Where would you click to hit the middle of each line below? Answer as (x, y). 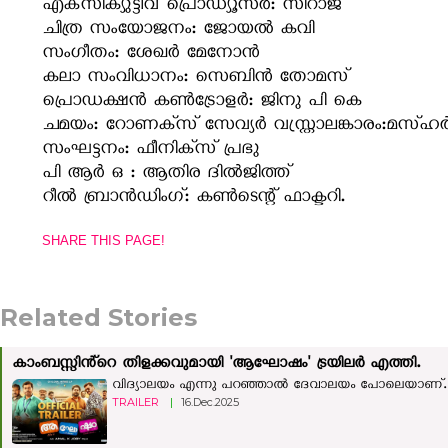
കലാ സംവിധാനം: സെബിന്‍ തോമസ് (195, 78)
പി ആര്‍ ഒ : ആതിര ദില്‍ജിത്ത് (166, 174)
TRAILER (137, 401)
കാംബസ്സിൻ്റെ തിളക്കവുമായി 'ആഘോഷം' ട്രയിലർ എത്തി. (215, 364)
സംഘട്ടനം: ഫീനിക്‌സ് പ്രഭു (150, 150)
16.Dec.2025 (210, 401)
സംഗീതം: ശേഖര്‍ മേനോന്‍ (150, 54)
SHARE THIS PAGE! (103, 240)
